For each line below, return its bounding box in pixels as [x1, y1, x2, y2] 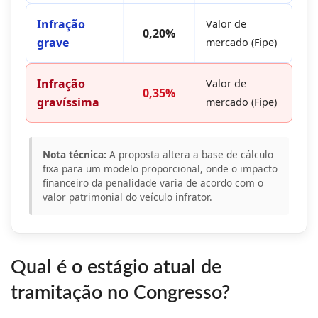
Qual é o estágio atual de [11, 258, 221, 278]
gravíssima [37, 94, 99, 111]
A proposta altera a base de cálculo [106, 148, 273, 162]
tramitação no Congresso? [11, 283, 230, 303]
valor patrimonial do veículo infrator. [43, 190, 212, 204]
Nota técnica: [43, 148, 106, 162]
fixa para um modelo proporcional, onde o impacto [43, 162, 278, 176]
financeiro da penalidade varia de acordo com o [43, 176, 263, 190]
